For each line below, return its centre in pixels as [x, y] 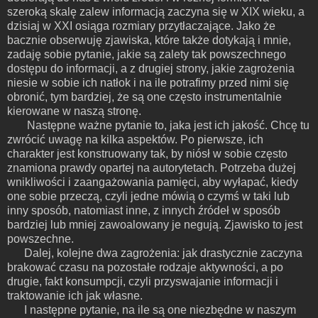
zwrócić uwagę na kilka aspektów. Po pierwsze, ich [135, 139]
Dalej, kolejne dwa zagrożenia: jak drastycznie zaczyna [163, 253]
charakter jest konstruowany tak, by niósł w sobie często [147, 153]
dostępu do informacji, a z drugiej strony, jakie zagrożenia [151, 68]
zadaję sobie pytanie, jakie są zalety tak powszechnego [147, 54]
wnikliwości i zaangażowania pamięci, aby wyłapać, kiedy [153, 182]
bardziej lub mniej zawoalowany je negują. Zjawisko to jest [155, 224]
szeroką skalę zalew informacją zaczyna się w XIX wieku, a [156, 11]
